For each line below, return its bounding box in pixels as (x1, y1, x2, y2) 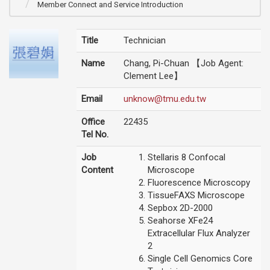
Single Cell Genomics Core (148, 253, 253, 264)
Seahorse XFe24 (148, 215, 213, 226)
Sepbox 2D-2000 (148, 202, 213, 213)
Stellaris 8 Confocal (148, 152, 225, 163)
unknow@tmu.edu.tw (124, 93, 206, 104)
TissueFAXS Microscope (148, 190, 245, 201)
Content (81, 165, 113, 175)
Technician (124, 35, 166, 46)
